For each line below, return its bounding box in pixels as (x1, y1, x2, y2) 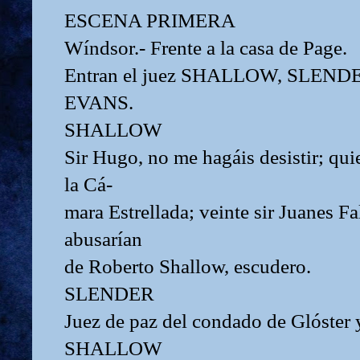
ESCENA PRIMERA (64, 9, 235, 31)
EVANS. (64, 91, 133, 113)
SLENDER (64, 282, 154, 305)
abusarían (64, 227, 142, 250)
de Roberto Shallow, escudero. (64, 255, 311, 277)
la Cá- (64, 173, 112, 195)
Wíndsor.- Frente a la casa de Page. (64, 36, 347, 59)
